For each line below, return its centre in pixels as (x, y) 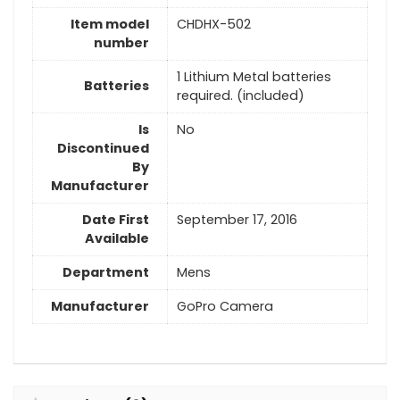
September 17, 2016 (237, 219)
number (121, 42)
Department (106, 272)
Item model (110, 24)
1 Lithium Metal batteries (254, 76)
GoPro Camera (225, 306)
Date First (116, 219)
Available (117, 238)
